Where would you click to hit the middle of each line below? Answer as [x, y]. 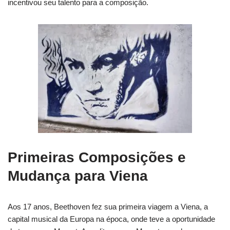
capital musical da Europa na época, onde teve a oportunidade [111, 219]
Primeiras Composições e [97, 157]
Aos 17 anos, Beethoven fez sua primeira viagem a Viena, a [108, 206]
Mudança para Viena [78, 176]
